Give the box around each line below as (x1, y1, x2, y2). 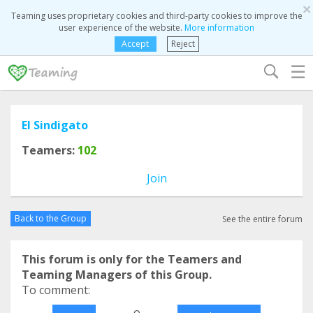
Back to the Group (15, 212, 87, 224)
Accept (122, 38, 149, 50)
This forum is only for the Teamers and (22, 252, 242, 267)
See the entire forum (222, 212, 303, 225)
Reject (170, 38, 195, 50)
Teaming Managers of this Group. (22, 267, 212, 282)
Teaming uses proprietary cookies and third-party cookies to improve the (10, 10, 303, 22)
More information (184, 22, 254, 34)
